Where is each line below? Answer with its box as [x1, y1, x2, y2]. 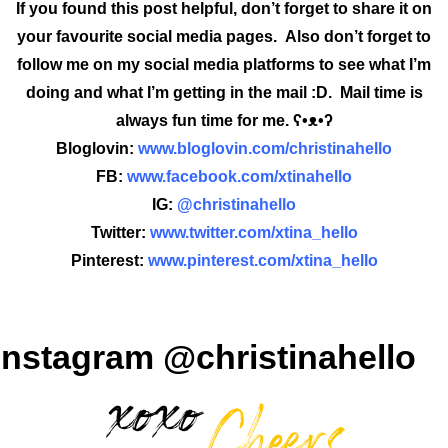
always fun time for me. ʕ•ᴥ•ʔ [115, 111, 333, 129]
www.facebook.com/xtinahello [127, 167, 352, 185]
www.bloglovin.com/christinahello [138, 139, 392, 157]
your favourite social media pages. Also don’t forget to [17, 27, 431, 45]
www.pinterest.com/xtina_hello [147, 251, 378, 269]
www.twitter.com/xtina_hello [149, 223, 358, 241]
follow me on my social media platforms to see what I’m [17, 55, 431, 73]
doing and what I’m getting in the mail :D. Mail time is [25, 83, 423, 101]
